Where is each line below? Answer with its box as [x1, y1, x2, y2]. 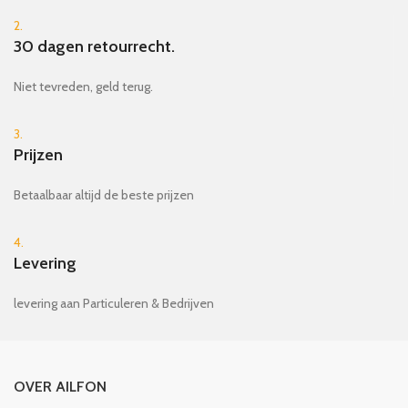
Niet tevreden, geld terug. [14, 77, 153, 95]
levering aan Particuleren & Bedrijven [14, 294, 214, 311]
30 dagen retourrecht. [14, 36, 175, 56]
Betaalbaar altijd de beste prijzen [14, 186, 194, 203]
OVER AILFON [14, 377, 107, 395]
